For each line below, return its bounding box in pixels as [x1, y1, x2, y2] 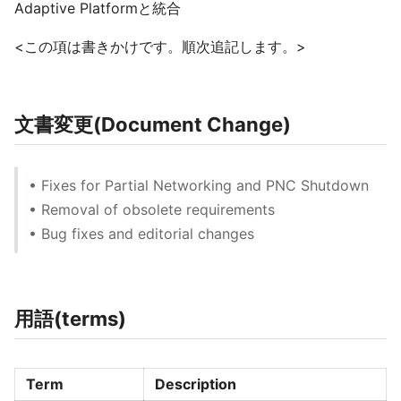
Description [155, 375, 236, 393]
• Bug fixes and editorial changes [29, 225, 254, 243]
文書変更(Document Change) [14, 113, 291, 136]
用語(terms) [14, 307, 126, 330]
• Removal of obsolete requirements [29, 200, 275, 218]
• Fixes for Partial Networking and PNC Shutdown [29, 176, 369, 194]
